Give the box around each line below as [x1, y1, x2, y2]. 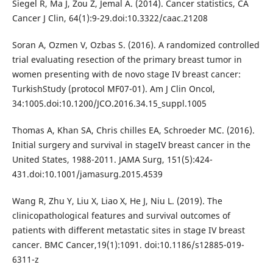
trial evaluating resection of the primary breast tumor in [12, 54, 242, 66]
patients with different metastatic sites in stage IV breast [12, 224, 245, 236]
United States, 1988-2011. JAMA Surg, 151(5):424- [12, 154, 213, 166]
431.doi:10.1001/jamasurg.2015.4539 [12, 168, 163, 180]
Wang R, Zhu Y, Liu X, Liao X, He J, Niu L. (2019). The [12, 195, 222, 207]
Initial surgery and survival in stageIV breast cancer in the [12, 139, 250, 151]
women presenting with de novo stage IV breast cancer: [12, 68, 241, 80]
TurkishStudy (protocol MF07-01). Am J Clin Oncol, [12, 83, 215, 95]
